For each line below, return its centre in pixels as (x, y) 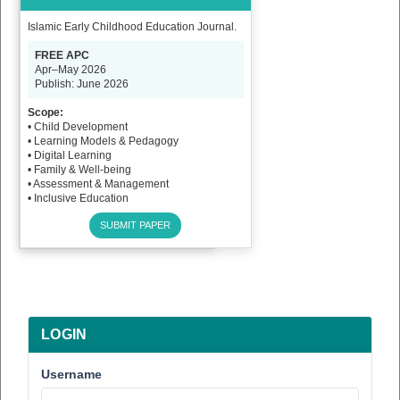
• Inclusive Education (78, 198)
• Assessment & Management (98, 184)
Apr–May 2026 (70, 70)
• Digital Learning (69, 155)
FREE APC (62, 55)
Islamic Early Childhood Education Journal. (132, 27)
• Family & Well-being (79, 170)
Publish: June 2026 (81, 84)
